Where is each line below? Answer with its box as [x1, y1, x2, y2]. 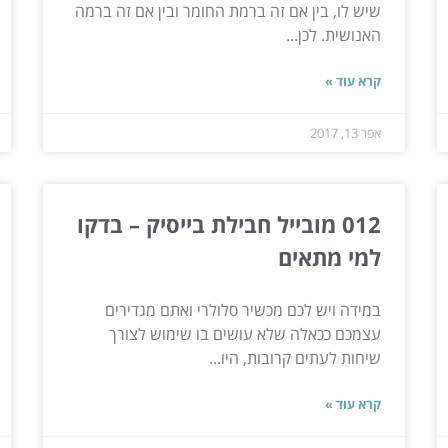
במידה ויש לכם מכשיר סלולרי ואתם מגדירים [105, 298, 382, 321]
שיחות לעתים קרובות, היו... [209, 346, 382, 369]
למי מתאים [278, 241, 382, 272]
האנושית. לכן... [286, 23, 382, 46]
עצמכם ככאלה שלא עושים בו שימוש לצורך [109, 322, 382, 345]
